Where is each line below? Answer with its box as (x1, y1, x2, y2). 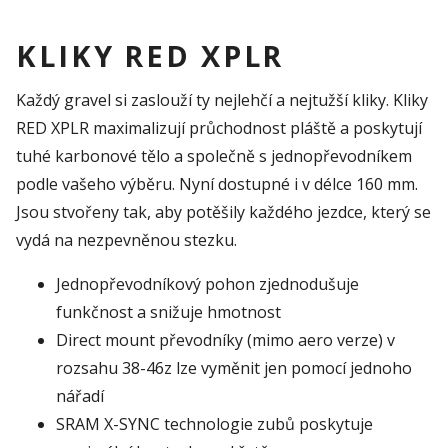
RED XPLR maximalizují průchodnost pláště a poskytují (16, 116, 422, 139)
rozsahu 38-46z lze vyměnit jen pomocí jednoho (56, 356, 412, 379)
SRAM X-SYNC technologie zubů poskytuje (56, 412, 373, 435)
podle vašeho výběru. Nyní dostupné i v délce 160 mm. (16, 172, 418, 195)
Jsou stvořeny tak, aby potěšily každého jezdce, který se (16, 200, 431, 223)
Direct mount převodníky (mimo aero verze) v (56, 328, 395, 351)
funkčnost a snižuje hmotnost (56, 300, 281, 323)
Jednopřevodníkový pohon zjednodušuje (56, 272, 359, 295)
